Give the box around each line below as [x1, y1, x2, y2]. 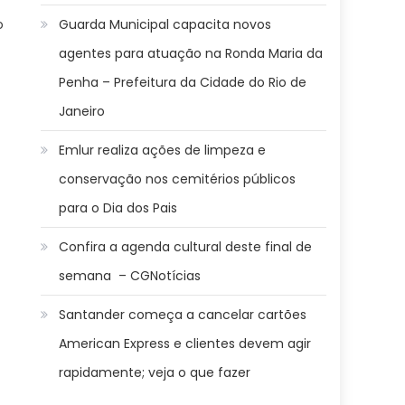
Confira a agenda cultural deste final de [59, 238, 313, 256]
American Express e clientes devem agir [59, 334, 312, 353]
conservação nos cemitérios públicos [59, 170, 297, 188]
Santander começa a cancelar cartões [59, 306, 307, 324]
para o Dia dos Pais [59, 199, 178, 217]
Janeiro [59, 102, 106, 120]
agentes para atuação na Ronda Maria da [59, 44, 324, 62]
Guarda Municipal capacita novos [59, 15, 272, 33]
